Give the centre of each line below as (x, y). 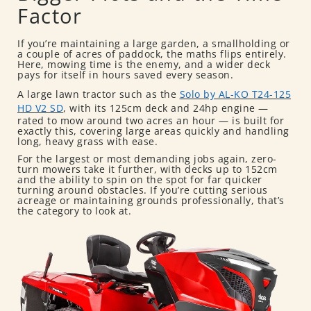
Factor (50, 15)
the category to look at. (74, 211)
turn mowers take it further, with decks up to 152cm (148, 169)
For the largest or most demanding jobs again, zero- (147, 159)
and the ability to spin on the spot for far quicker (140, 180)
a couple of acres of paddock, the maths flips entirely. (152, 53)
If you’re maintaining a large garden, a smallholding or (154, 43)
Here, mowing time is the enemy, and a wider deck (144, 64)
